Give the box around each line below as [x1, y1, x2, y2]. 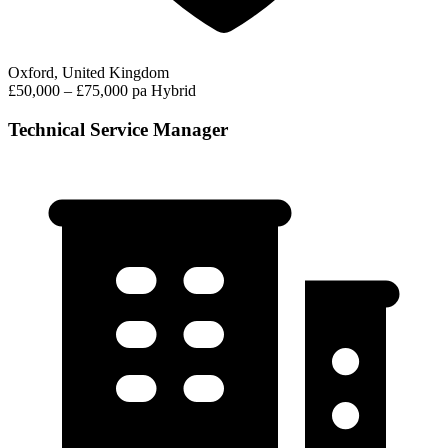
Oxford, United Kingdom [8, 63, 169, 81]
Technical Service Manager [8, 118, 228, 140]
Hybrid [151, 81, 196, 99]
